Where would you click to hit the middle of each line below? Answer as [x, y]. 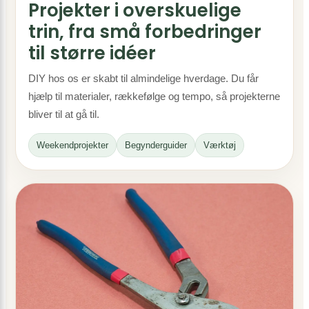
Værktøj [220, 145]
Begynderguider [156, 145]
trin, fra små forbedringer [145, 32]
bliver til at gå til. [64, 114]
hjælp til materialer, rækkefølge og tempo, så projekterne [154, 96]
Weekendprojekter [72, 145]
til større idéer [92, 53]
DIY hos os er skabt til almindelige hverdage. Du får [143, 78]
